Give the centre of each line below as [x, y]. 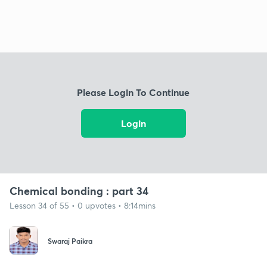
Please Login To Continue [133, 92]
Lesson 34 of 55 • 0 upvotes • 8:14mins [83, 205]
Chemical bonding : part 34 [79, 190]
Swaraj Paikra [70, 241]
